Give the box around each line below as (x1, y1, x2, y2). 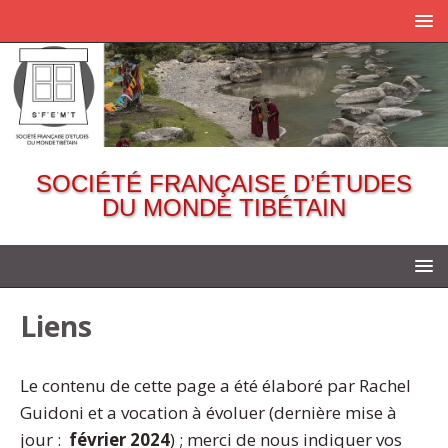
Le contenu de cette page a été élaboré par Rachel (20, 374, 411, 398)
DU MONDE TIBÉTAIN (102, 193, 346, 221)
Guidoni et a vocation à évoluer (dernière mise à (20, 401, 397, 425)
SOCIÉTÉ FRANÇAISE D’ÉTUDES (36, 169, 412, 197)
